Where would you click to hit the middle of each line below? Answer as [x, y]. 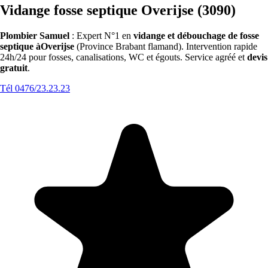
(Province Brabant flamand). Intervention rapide [166, 46]
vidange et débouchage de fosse [196, 35]
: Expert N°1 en [101, 35]
